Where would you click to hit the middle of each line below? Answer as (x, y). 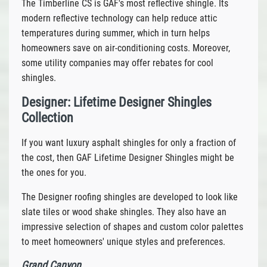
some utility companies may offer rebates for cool (117, 63)
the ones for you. (54, 172)
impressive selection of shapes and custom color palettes (132, 226)
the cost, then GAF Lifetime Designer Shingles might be (128, 157)
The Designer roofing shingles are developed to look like (129, 197)
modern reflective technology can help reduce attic (119, 18)
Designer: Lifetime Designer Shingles (116, 102)
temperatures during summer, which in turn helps (115, 33)
